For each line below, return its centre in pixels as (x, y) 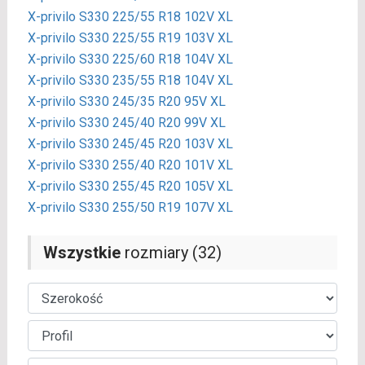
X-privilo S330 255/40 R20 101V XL (130, 165)
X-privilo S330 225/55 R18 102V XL (130, 17)
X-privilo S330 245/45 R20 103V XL (130, 144)
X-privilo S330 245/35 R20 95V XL (126, 102)
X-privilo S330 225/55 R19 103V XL (130, 38)
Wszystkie (81, 253)
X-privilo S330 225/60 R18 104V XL (130, 59)
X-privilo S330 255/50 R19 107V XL (130, 208)
